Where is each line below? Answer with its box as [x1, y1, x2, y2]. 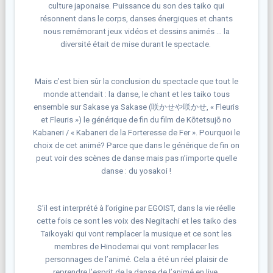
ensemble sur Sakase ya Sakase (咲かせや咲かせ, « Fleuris [34, 102, 239, 112]
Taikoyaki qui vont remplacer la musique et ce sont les [41, 229, 232, 238]
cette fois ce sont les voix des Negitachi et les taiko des [36, 216, 236, 225]
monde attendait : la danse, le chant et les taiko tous [43, 89, 230, 99]
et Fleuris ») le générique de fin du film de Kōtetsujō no [41, 115, 232, 124]
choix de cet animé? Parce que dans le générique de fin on [33, 140, 239, 150]
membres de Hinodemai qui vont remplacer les [54, 241, 219, 251]
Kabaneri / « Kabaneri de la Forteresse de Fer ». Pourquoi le [32, 127, 240, 137]
